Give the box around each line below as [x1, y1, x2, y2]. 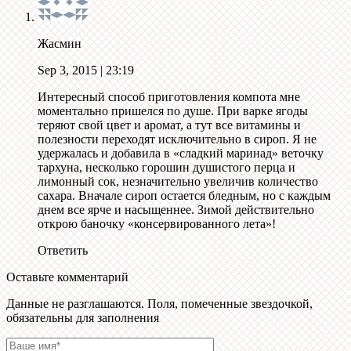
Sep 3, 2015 [38, 63, 100, 78]
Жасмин [38, 37, 81, 51]
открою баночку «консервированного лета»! [38, 217, 276, 231]
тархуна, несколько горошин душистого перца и [38, 161, 295, 175]
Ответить [38, 244, 88, 258]
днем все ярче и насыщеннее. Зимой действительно [38, 203, 314, 217]
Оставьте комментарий [6, 270, 128, 284]
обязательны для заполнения [6, 311, 159, 325]
